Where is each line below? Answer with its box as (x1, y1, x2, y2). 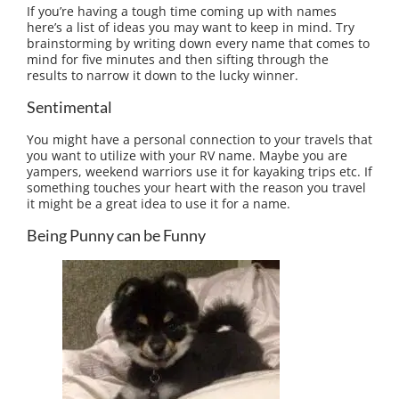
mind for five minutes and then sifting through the (27, 50, 329, 68)
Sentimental (27, 97, 112, 118)
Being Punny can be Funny (27, 225, 206, 246)
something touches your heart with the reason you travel (27, 179, 366, 197)
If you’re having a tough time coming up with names (27, 2, 337, 20)
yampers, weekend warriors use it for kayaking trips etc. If (27, 163, 372, 181)
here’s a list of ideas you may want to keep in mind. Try (27, 18, 354, 36)
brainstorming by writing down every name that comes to (27, 34, 370, 52)
